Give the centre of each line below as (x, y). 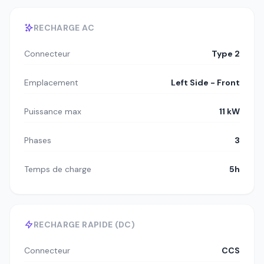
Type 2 (226, 54)
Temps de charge (58, 169)
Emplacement (51, 83)
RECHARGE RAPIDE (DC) (84, 225)
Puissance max (53, 112)
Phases (38, 141)
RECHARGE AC (64, 28)
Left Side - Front (205, 83)
